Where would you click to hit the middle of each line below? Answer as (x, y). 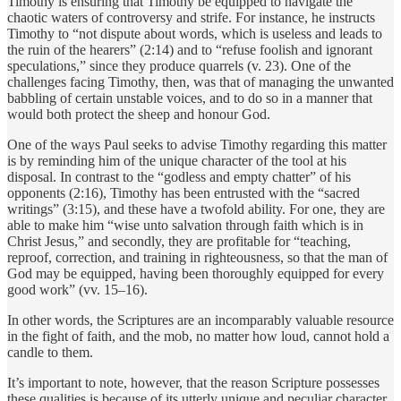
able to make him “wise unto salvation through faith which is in (185, 225)
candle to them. (52, 352)
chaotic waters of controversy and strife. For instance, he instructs (191, 17)
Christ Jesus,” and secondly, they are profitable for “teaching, (179, 241)
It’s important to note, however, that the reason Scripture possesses (193, 382)
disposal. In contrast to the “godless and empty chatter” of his (179, 176)
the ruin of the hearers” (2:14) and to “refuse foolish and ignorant (190, 49)
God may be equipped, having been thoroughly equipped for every (196, 273)
